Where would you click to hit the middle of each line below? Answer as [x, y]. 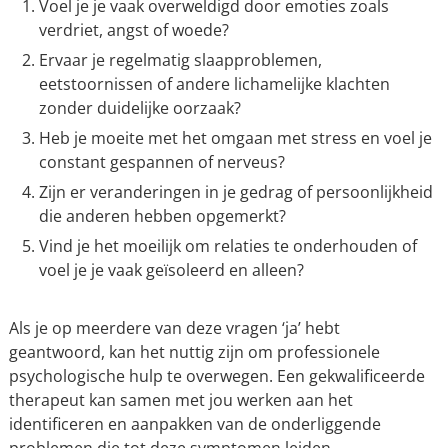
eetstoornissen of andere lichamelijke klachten [214, 84]
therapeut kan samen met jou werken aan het [180, 400]
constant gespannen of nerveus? [161, 162]
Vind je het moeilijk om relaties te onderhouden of [227, 246]
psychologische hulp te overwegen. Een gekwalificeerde [216, 376]
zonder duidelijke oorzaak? [139, 108]
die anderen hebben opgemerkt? [162, 216]
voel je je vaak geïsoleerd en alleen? [171, 270]
